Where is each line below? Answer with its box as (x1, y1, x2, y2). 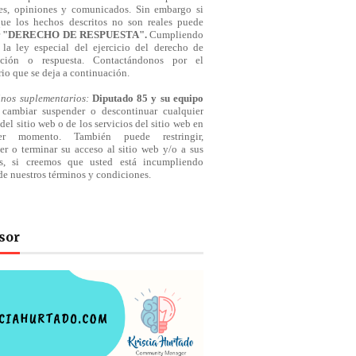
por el (164, 54, 203, 67)
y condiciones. (86, 168, 151, 181)
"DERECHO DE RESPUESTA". (2, 29, 147, 41)
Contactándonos (93, 54, 164, 67)
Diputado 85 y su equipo (91, 92, 204, 105)
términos (48, 168, 86, 181)
